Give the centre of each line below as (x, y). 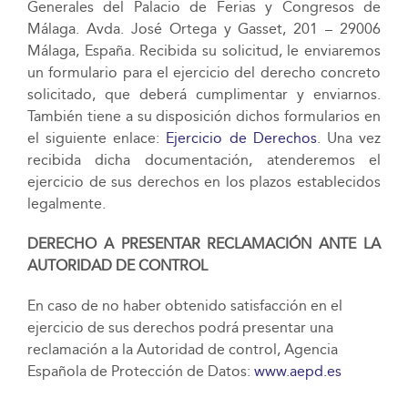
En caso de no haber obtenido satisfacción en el (184, 306)
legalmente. (66, 204)
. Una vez (349, 138)
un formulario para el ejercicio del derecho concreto (204, 72)
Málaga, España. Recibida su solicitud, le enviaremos (204, 51)
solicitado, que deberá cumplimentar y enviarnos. (204, 94)
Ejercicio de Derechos (241, 138)
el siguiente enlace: (97, 138)
